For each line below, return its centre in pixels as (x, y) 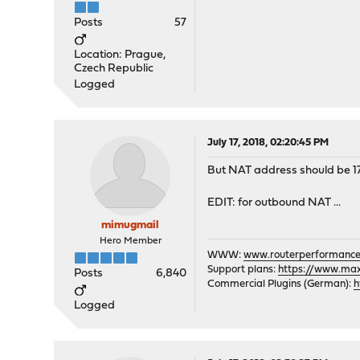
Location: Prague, (120, 55)
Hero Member (130, 241)
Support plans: (243, 270)
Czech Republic (114, 69)
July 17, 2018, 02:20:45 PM (268, 143)
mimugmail (131, 225)
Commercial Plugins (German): (281, 284)
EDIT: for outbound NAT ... (274, 203)
